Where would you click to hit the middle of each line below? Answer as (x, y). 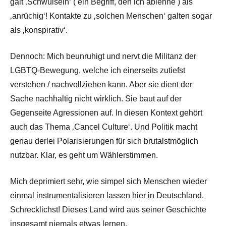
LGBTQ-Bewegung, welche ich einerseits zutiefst (98, 70)
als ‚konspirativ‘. (39, 30)
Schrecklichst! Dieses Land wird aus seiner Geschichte (108, 209)
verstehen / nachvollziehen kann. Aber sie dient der (101, 84)
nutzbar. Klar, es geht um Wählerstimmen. (84, 155)
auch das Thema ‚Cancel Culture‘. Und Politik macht (104, 127)
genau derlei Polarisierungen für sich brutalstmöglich (104, 141)
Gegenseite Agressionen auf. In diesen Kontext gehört (106, 112)
